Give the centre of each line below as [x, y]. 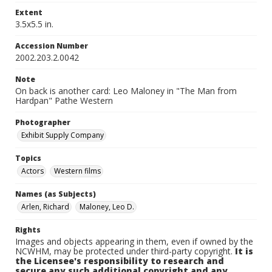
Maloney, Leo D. [107, 207]
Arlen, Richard [45, 207]
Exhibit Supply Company [63, 135]
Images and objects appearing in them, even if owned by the [134, 241]
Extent [29, 12]
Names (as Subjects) [56, 194]
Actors [32, 171]
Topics [28, 158]
